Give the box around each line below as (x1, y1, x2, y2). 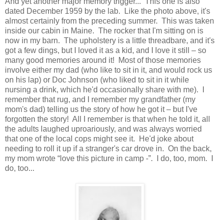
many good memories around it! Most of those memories (5, 56, 201, 65)
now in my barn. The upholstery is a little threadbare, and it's (5, 36, 215, 45)
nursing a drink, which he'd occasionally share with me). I (5, 85, 204, 94)
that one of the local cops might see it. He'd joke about (5, 135, 193, 143)
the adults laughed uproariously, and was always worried (5, 125, 202, 134)
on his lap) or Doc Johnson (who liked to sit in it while (5, 76, 189, 84)
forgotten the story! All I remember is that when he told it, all (5, 115, 210, 124)
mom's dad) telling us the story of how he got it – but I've (5, 105, 197, 114)
